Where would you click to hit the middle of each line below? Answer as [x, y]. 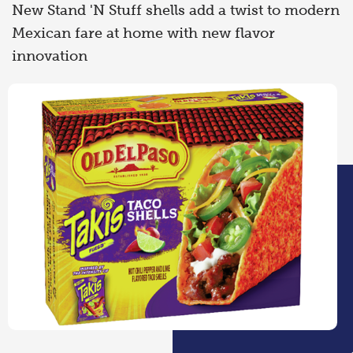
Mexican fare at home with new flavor [143, 33]
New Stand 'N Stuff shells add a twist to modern [176, 10]
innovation [50, 56]
